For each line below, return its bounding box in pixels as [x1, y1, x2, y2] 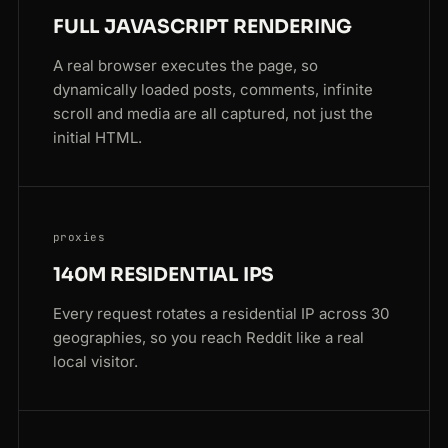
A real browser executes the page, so [53, 56, 318, 76]
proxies [53, 230, 106, 245]
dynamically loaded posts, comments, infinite [53, 80, 373, 100]
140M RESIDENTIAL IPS [53, 263, 275, 288]
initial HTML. [53, 128, 142, 148]
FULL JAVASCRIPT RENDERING [53, 15, 353, 40]
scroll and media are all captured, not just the [53, 104, 373, 124]
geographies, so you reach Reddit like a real [53, 328, 364, 348]
